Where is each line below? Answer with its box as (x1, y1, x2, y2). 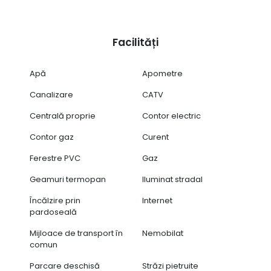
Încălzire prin (29, 195, 80, 207)
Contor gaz (29, 131, 74, 143)
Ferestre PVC (29, 152, 80, 165)
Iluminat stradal (142, 174, 203, 186)
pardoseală (29, 206, 77, 218)
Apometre (142, 68, 183, 80)
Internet (142, 195, 173, 207)
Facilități (113, 35, 158, 50)
